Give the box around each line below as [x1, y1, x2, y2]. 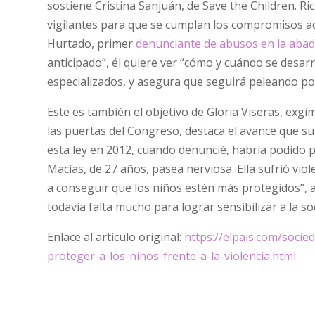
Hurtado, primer [47, 35, 136, 51]
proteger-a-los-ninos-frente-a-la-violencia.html [47, 247, 297, 264]
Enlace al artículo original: [47, 229, 185, 245]
